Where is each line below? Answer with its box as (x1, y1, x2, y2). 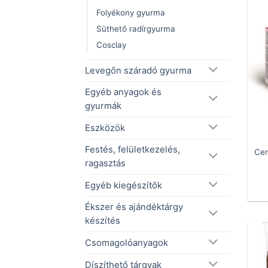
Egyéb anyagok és (85, 87, 162, 98)
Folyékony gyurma (96, 8, 165, 18)
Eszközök (85, 122, 125, 133)
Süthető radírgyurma (96, 24, 175, 34)
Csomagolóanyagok (85, 237, 168, 248)
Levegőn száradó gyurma (85, 65, 191, 76)
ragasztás (85, 158, 126, 169)
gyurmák (85, 100, 121, 112)
